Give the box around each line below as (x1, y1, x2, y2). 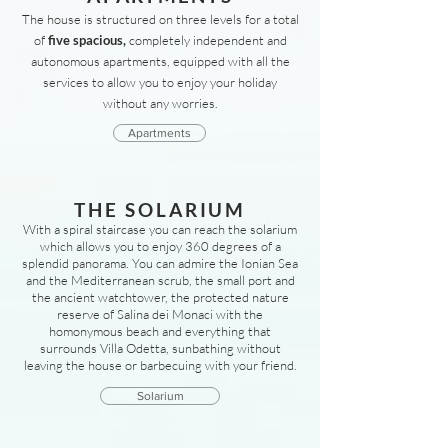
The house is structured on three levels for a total (21, 11, 299, 27)
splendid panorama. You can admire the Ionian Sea (22, 255, 298, 271)
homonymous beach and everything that (49, 323, 271, 339)
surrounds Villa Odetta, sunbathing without (39, 340, 281, 356)
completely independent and (125, 32, 287, 48)
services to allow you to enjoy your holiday (43, 74, 277, 90)
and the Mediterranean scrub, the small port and (25, 272, 295, 288)
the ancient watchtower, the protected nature (31, 289, 289, 305)
